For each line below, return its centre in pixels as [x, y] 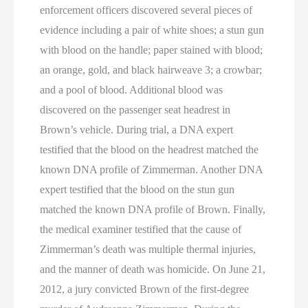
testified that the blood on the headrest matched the [150, 150]
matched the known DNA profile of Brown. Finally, [153, 209]
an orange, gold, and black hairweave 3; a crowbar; [151, 70]
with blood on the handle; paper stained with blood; [152, 50]
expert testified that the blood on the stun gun [137, 189]
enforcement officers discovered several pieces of [146, 10]
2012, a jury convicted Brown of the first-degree [145, 289]
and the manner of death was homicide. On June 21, [153, 269]
